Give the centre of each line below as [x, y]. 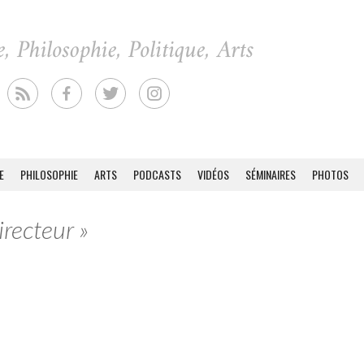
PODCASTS [157, 174]
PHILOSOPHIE [49, 174]
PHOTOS [330, 174]
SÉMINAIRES [271, 174]
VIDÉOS [213, 174]
